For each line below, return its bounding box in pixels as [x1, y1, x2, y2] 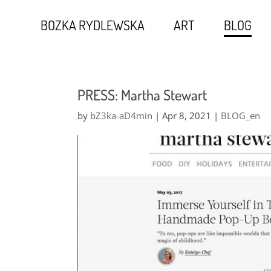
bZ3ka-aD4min [90, 109, 152, 122]
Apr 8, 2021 [162, 109, 211, 122]
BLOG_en [220, 109, 260, 122]
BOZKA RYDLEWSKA [41, 16, 145, 33]
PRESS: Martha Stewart [77, 85, 207, 104]
